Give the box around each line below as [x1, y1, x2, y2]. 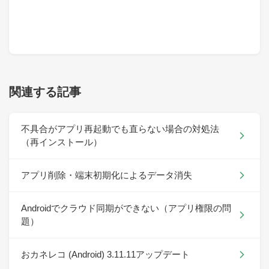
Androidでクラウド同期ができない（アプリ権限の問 [21, 203, 231, 214]
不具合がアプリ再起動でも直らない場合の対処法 [21, 124, 219, 134]
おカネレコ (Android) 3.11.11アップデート [21, 249, 190, 260]
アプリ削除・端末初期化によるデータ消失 [21, 170, 192, 181]
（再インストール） [21, 137, 102, 148]
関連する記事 [9, 85, 81, 99]
